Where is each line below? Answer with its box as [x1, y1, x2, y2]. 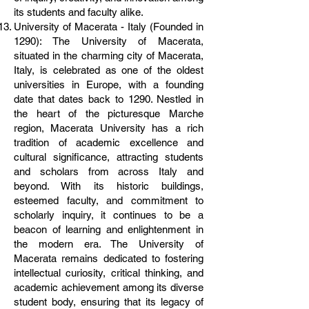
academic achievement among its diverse [14, 281, 203, 293]
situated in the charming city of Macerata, [14, 50, 203, 61]
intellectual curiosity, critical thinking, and [14, 267, 203, 279]
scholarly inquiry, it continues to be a [14, 209, 203, 221]
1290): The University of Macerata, [14, 35, 203, 47]
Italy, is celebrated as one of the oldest [14, 64, 203, 76]
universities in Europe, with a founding [14, 79, 203, 90]
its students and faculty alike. [14, 6, 143, 18]
